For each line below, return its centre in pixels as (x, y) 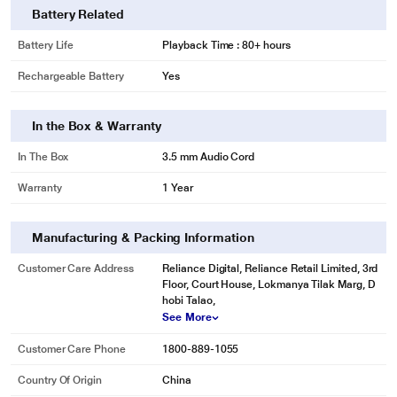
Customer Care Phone (72, 349)
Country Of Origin (60, 380)
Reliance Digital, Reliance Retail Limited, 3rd (270, 269)
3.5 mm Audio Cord (209, 157)
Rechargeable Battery (71, 76)
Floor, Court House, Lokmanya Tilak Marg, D (269, 284)
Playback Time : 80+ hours (226, 45)
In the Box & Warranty (97, 126)
